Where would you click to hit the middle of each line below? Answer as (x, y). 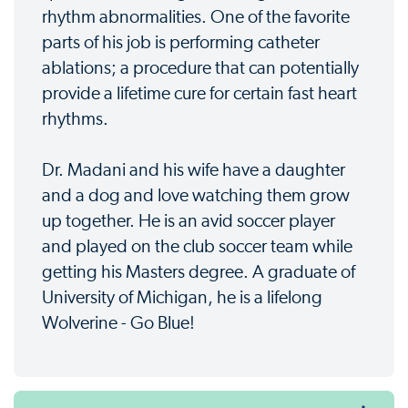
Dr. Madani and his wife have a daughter (194, 171)
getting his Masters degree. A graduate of (199, 273)
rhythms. (75, 120)
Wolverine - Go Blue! (118, 324)
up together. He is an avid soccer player (189, 222)
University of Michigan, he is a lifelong (182, 298)
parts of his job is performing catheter (181, 43)
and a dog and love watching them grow (196, 196)
